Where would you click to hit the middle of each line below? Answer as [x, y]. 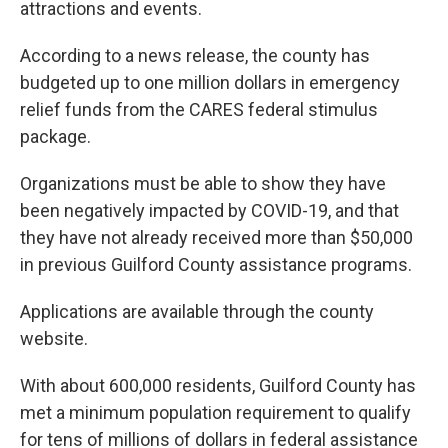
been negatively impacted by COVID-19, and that [209, 210]
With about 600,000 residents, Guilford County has [218, 385]
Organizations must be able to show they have [203, 183]
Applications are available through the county [197, 311]
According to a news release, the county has [195, 55]
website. [54, 338]
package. [55, 136]
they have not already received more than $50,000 [216, 237]
